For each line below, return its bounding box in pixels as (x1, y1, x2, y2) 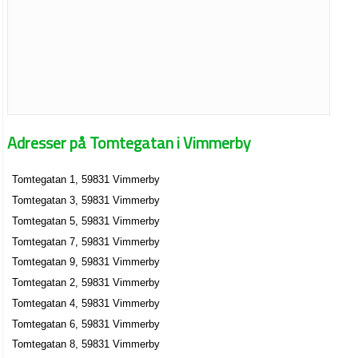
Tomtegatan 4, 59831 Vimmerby (12, 296, 161, 309)
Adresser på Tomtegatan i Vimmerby (7, 129, 252, 155)
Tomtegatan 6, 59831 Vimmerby (12, 317, 161, 330)
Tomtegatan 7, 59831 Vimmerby (12, 235, 161, 248)
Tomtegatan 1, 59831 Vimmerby (12, 173, 161, 186)
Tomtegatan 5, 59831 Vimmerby (12, 214, 161, 227)
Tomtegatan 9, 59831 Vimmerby (12, 256, 161, 268)
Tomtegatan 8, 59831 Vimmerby (12, 338, 161, 351)
